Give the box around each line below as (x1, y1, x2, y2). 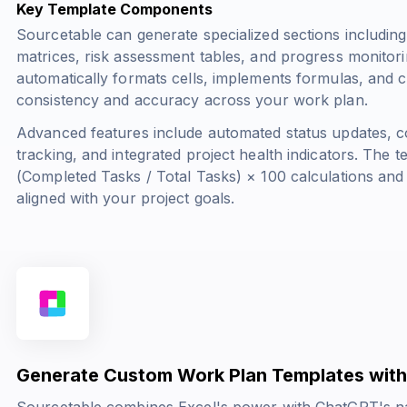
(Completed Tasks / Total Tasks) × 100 (16, 166, 286, 185)
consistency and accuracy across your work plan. (16, 90, 368, 109)
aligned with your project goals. (16, 188, 235, 207)
